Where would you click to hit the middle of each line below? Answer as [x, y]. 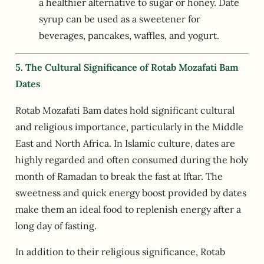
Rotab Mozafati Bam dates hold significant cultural [125, 110]
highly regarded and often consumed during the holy [132, 159]
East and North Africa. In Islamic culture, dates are [125, 143]
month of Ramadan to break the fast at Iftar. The [119, 176]
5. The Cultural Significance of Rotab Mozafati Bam [127, 67]
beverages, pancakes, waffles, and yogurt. [129, 35]
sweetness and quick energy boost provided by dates [131, 192]
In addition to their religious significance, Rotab [120, 252]
